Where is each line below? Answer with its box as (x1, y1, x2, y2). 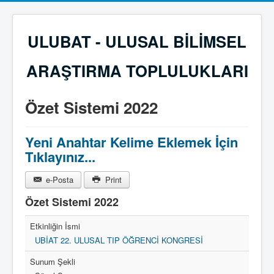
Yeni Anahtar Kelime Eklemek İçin (25, 132, 238, 152)
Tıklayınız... (25, 147, 95, 166)
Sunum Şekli (30, 256, 75, 267)
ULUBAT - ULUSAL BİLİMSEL (28, 30, 246, 53)
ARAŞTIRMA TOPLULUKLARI (26, 59, 248, 82)
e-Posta (43, 174, 74, 185)
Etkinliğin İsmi (30, 220, 80, 232)
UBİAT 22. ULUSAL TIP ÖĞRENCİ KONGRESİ (35, 234, 203, 246)
